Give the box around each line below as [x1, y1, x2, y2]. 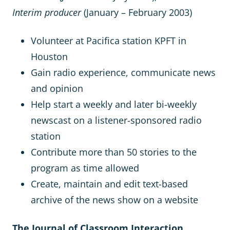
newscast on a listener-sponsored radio [31, 114, 202, 126]
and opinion [31, 82, 83, 94]
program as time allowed [31, 162, 139, 174]
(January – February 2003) [81, 6, 192, 18]
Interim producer [12, 6, 81, 18]
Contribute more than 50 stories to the [31, 146, 197, 158]
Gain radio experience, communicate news [31, 66, 216, 79]
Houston [31, 50, 68, 63]
